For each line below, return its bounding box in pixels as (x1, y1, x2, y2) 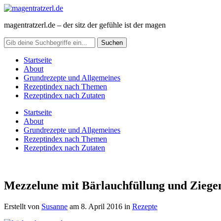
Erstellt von (4, 202, 41, 211)
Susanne (41, 202, 68, 211)
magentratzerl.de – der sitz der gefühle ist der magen (4, 21, 166, 29)
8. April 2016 (81, 202, 122, 211)
